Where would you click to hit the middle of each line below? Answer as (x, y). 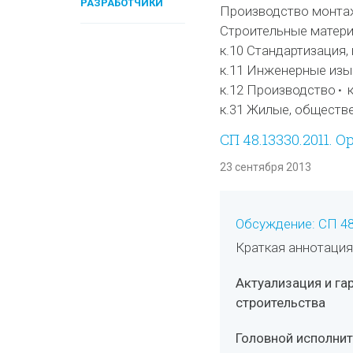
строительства (280, 303)
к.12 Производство (277, 90)
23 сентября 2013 (265, 167)
